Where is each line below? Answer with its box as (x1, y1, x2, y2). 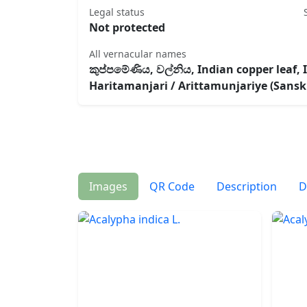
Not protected (89, 20, 165, 36)
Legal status (89, 5, 145, 19)
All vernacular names (89, 47, 186, 61)
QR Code (149, 178, 195, 194)
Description (217, 178, 277, 194)
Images (89, 178, 127, 194)
